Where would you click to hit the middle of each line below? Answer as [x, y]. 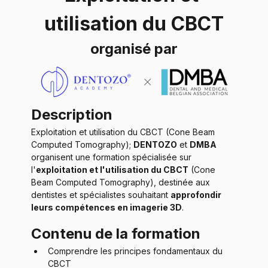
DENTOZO [155, 144]
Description [72, 114]
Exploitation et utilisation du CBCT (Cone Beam [124, 132]
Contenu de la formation [116, 233]
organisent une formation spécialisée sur [112, 157]
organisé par [134, 49]
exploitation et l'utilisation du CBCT [112, 169]
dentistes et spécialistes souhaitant [101, 194]
